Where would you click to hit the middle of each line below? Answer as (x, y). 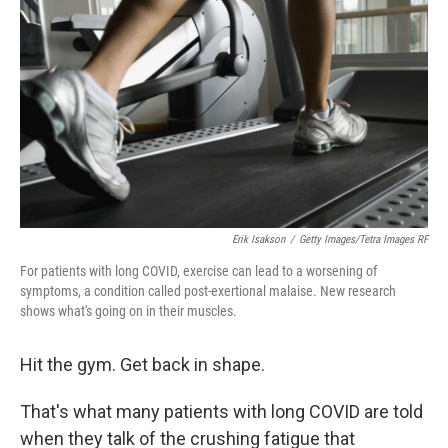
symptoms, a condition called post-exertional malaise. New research (208, 291)
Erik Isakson (258, 239)
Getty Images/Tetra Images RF (363, 239)
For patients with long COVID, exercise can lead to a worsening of (198, 271)
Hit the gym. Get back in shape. (142, 364)
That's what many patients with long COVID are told (221, 411)
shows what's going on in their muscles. (128, 311)
